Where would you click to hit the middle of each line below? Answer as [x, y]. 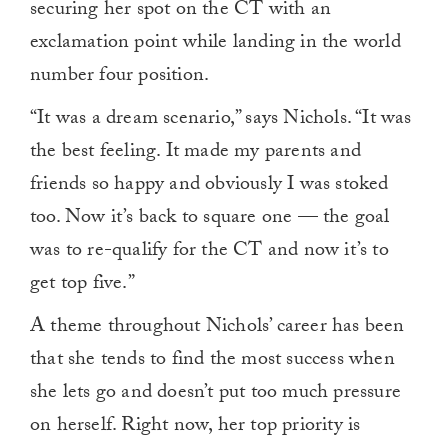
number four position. [120, 77]
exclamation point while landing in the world [215, 44]
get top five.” [82, 285]
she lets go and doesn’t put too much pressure [216, 394]
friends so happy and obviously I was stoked [209, 186]
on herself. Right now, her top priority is [195, 427]
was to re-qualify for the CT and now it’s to [209, 252]
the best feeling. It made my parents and [196, 153]
